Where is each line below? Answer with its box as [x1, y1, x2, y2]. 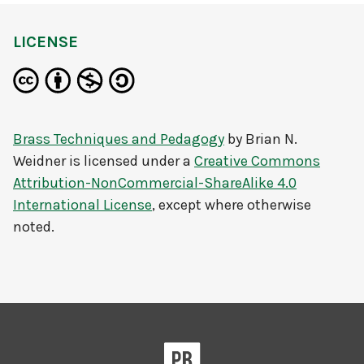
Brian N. [245, 130, 297, 148]
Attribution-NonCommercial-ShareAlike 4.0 [13, 174, 297, 192]
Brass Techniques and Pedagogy [13, 130, 224, 148]
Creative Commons [194, 152, 320, 170]
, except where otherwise [152, 196, 311, 214]
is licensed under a [66, 152, 194, 170]
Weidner [13, 152, 66, 170]
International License [13, 196, 152, 214]
